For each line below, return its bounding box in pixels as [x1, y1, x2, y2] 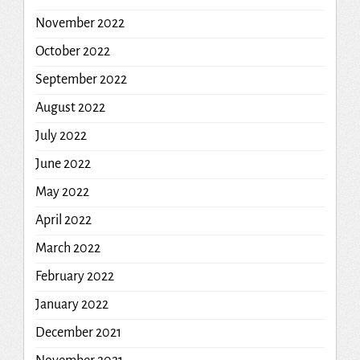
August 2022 [35, 100, 105, 115]
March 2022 [35, 240, 100, 256]
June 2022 [35, 156, 91, 171]
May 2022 [35, 184, 89, 199]
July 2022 [35, 128, 87, 143]
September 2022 [35, 72, 127, 87]
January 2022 [35, 297, 108, 312]
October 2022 [35, 43, 110, 59]
